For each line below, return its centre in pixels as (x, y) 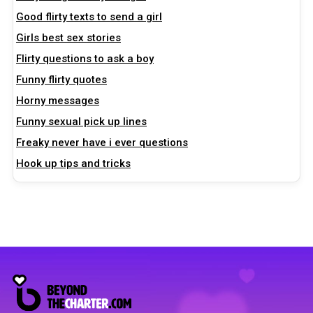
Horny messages (58, 100)
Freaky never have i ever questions (102, 142)
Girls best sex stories (68, 37)
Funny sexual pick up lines (81, 121)
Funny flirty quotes (61, 79)
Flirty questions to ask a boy (85, 58)
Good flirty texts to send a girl (89, 16)
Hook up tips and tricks (73, 163)
